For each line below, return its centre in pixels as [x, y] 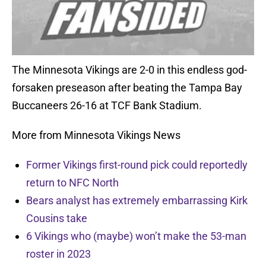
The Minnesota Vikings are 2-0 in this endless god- [129, 70]
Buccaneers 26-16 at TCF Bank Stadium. [107, 106]
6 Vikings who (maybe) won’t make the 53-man [136, 236]
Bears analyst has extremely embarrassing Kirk [137, 201]
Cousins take [57, 218]
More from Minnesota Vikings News [96, 135]
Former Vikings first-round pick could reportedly [137, 165]
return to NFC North [72, 183]
